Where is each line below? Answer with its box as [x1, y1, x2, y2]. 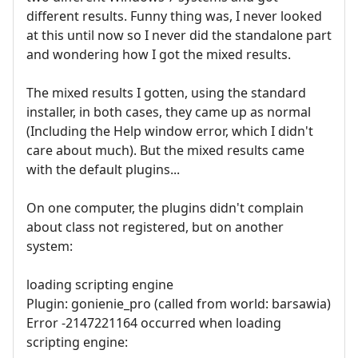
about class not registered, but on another [26, 218, 284, 237]
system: [26, 237, 73, 256]
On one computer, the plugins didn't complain [26, 199, 304, 217]
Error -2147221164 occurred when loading [26, 314, 281, 332]
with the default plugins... [26, 161, 180, 179]
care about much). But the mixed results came [26, 141, 304, 160]
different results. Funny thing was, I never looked [26, 7, 322, 26]
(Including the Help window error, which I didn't [26, 122, 313, 141]
